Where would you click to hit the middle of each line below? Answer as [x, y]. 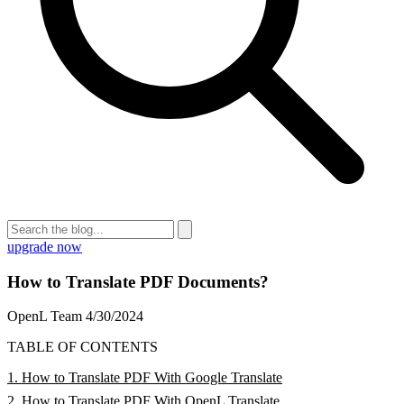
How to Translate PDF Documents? [138, 281]
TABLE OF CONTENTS [83, 347]
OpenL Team [45, 317]
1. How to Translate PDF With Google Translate [145, 378]
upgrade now [45, 247]
